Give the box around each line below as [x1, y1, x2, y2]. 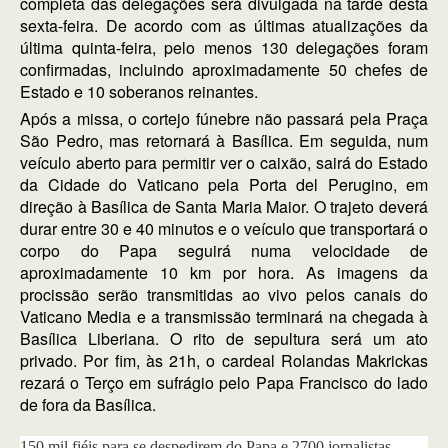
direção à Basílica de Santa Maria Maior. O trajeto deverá [20, 195, 428, 218]
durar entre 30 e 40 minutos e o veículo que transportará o [20, 217, 428, 240]
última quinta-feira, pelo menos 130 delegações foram [20, 36, 428, 59]
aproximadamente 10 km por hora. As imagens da [20, 261, 428, 284]
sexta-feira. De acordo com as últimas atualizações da [20, 14, 428, 37]
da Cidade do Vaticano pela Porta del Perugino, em [20, 173, 428, 196]
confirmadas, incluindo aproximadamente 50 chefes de [20, 58, 428, 81]
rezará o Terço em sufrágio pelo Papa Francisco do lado [20, 371, 428, 394]
